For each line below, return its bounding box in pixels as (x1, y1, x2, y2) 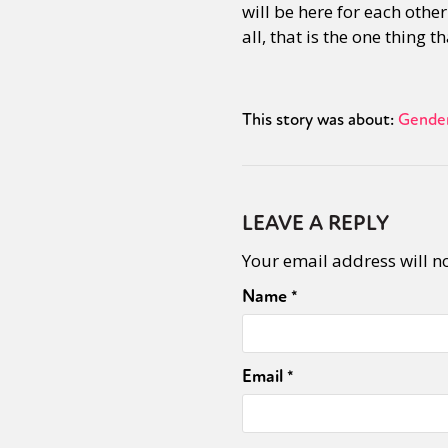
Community (261, 62, 337, 82)
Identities (190, 62, 252, 82)
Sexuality (122, 62, 181, 82)
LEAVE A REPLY (242, 209, 389, 237)
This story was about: (242, 108, 394, 130)
